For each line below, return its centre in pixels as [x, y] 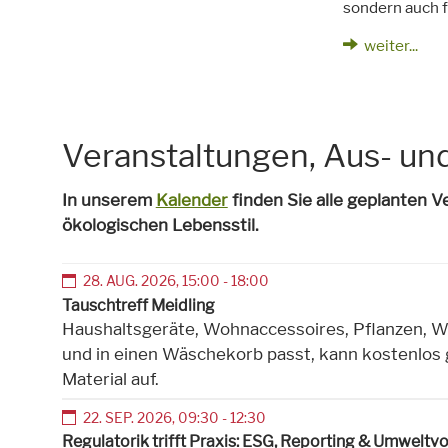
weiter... [390, 45]
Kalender [191, 199]
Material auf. [110, 378]
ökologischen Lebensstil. [162, 224]
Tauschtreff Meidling [138, 305]
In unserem [108, 199]
